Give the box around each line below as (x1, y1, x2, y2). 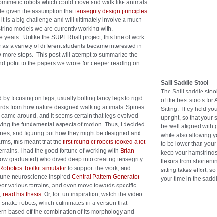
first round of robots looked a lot (63, 139, 145, 145)
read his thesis (3, 191, 41, 198)
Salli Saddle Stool (161, 79, 208, 86)
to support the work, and (66, 165, 131, 171)
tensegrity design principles (74, 8, 147, 15)
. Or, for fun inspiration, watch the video (41, 191, 142, 198)
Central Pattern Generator (72, 173, 139, 180)
